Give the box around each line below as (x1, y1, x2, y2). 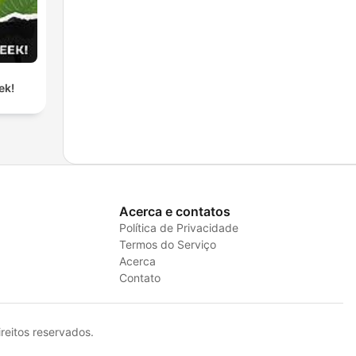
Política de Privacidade (118, 220, 238, 234)
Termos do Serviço (118, 237, 216, 251)
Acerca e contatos (118, 203, 230, 219)
